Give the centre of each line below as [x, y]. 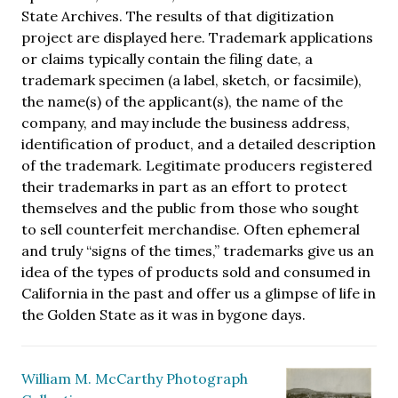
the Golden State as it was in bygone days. [163, 314]
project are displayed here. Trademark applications [197, 37]
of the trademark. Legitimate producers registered [197, 165]
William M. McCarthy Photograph [135, 378]
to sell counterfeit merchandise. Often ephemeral [191, 229]
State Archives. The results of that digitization [178, 16]
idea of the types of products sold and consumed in [196, 271]
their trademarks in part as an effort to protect [184, 186]
